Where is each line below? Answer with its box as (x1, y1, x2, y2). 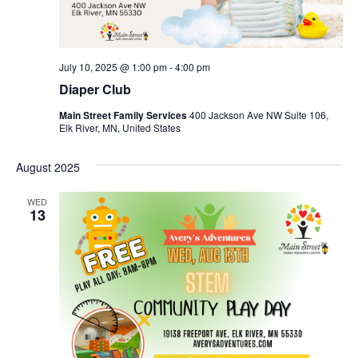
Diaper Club (58, 80, 131, 99)
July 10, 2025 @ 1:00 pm (58, 60, 167, 74)
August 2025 (15, 159, 80, 176)
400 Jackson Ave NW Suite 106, (189, 108, 328, 122)
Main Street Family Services (58, 108, 189, 123)
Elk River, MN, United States (58, 121, 181, 135)
